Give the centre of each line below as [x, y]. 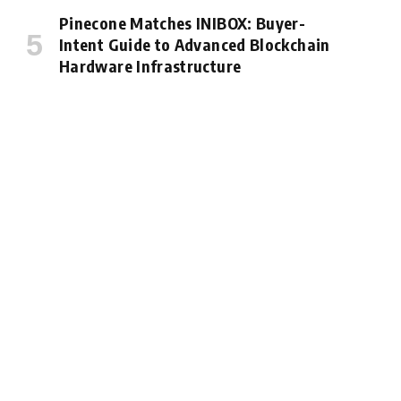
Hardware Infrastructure [150, 65]
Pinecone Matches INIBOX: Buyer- [183, 22]
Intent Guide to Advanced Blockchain [195, 44]
